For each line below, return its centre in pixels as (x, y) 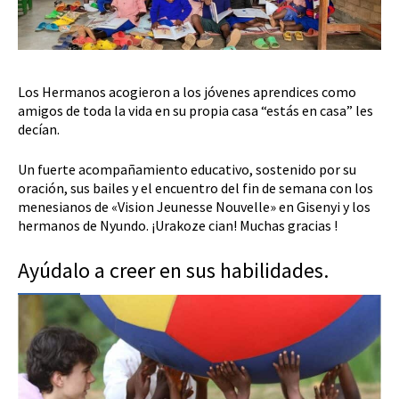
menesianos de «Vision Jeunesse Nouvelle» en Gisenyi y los (194, 207)
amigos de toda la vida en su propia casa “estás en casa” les (195, 111)
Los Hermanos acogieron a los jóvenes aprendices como (187, 92)
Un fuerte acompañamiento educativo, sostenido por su (187, 170)
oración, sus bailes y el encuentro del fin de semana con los (195, 188)
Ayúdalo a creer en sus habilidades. (173, 271)
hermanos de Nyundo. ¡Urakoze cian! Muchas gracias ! (178, 226)
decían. (39, 130)
